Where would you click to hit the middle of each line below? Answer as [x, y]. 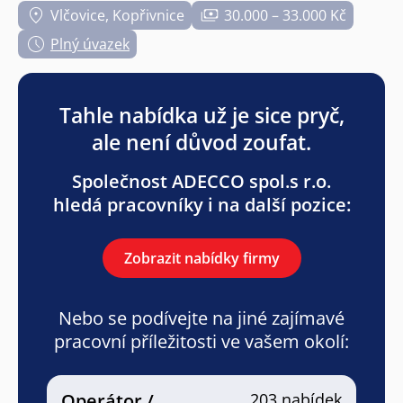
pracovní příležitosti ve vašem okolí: [201, 341]
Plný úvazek [90, 44]
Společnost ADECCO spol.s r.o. [201, 181]
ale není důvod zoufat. [201, 142]
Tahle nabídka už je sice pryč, [201, 115]
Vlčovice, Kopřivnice [117, 15]
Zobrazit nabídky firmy [201, 258]
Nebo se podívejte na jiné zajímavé [201, 318]
